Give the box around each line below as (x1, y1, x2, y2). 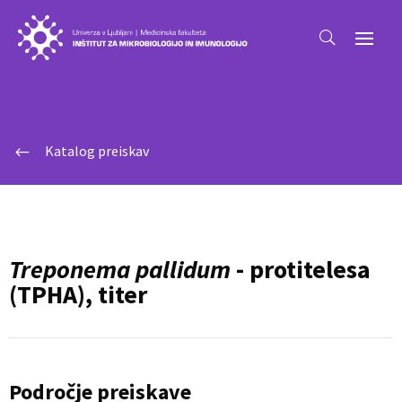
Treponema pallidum (9, 253, 231, 285)
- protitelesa (231, 253, 371, 285)
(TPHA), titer (9, 278, 147, 310)
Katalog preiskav (45, 142, 149, 160)
